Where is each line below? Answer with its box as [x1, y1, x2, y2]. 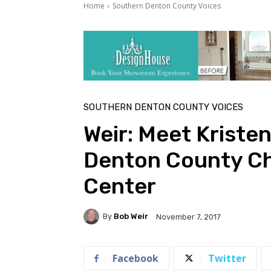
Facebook [113, 251, 158, 265]
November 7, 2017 [156, 212, 221, 221]
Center [83, 172, 156, 199]
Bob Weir [114, 212, 148, 221]
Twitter [208, 251, 246, 265]
